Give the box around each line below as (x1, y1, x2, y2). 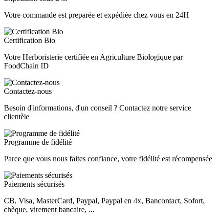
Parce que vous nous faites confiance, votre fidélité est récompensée (4, 154, 212, 163)
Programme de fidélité (4, 137, 72, 146)
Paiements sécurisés (4, 179, 65, 188)
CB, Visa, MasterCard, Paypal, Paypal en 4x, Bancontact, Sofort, (4, 196, 205, 205)
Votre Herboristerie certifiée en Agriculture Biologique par (4, 52, 183, 61)
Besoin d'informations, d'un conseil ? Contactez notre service (4, 103, 191, 112)
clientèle (4, 112, 29, 121)
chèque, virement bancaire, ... (4, 205, 94, 214)
